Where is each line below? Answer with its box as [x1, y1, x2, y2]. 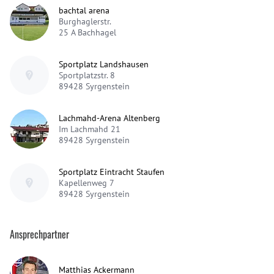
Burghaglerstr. [59, 15, 111, 27]
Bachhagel [78, 26, 116, 38]
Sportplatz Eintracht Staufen [59, 166, 165, 177]
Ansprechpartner [10, 226, 69, 242]
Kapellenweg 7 [59, 177, 114, 188]
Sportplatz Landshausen [59, 58, 149, 70]
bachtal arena [59, 4, 109, 16]
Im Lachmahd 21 [59, 123, 120, 135]
